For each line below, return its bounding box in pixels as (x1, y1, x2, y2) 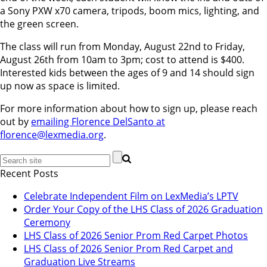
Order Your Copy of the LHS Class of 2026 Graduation (24, 202, 263, 216)
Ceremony (24, 215, 70, 229)
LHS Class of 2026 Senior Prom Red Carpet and (24, 241, 233, 255)
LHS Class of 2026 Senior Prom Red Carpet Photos (24, 228, 248, 242)
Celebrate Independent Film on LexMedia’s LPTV (24, 189, 238, 203)
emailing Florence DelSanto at (31, 114, 165, 128)
